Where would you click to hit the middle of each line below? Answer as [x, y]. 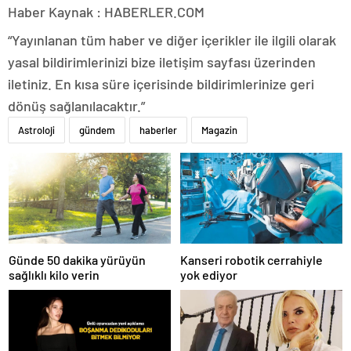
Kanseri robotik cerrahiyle [251, 260]
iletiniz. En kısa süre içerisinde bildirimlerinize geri [161, 83]
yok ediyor [209, 275]
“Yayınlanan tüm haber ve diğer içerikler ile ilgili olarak [172, 40]
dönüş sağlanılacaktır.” [76, 105]
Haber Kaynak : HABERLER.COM [106, 11]
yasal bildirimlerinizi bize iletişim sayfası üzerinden [162, 62]
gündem [97, 130]
